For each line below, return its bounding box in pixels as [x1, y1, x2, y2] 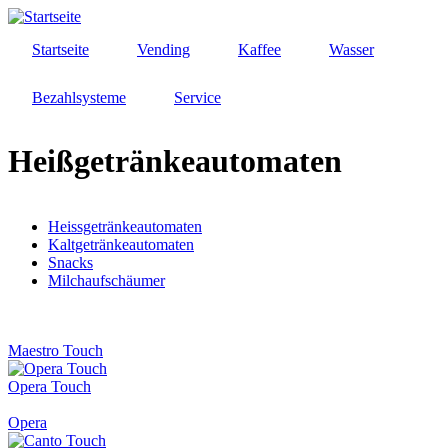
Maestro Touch [8, 341, 103, 359]
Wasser [329, 41, 374, 58]
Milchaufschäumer [48, 271, 165, 289]
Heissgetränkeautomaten [48, 217, 202, 235]
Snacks [48, 253, 93, 271]
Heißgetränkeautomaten [8, 143, 342, 180]
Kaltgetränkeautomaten [48, 235, 194, 253]
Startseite [32, 41, 89, 58]
